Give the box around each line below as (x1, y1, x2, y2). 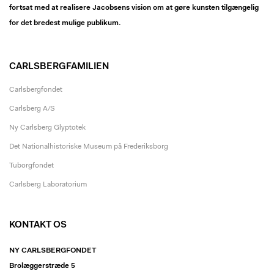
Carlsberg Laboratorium (9, 180, 87, 188)
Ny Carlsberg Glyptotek (9, 124, 86, 131)
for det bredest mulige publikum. (9, 19, 120, 27)
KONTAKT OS (9, 220, 67, 230)
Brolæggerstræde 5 (9, 262, 75, 270)
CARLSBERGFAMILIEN (9, 62, 109, 72)
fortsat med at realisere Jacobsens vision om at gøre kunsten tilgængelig (9, 4, 259, 12)
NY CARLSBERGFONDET (9, 246, 96, 254)
